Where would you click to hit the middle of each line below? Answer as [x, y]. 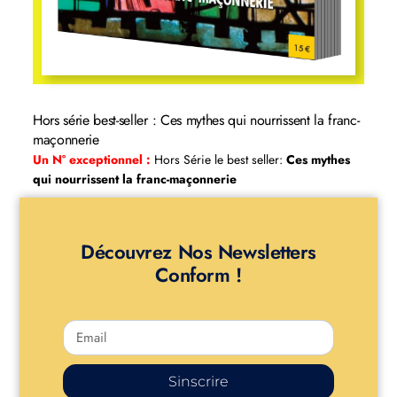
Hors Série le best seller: [218, 159]
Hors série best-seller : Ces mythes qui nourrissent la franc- [196, 120]
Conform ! [198, 274]
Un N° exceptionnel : [91, 159]
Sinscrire [198, 382]
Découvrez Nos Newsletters [198, 251]
